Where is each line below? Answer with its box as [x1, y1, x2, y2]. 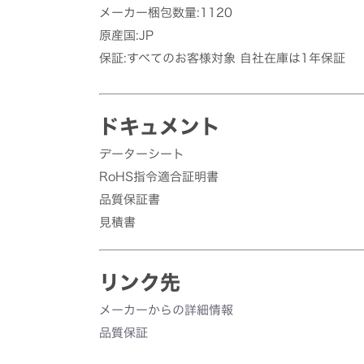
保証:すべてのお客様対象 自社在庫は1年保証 [99, 52, 345, 65]
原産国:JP [99, 29, 154, 42]
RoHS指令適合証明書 [99, 171, 219, 184]
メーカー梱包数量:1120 [99, 6, 232, 19]
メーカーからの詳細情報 [99, 304, 233, 317]
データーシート [99, 148, 184, 161]
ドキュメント [99, 116, 220, 137]
